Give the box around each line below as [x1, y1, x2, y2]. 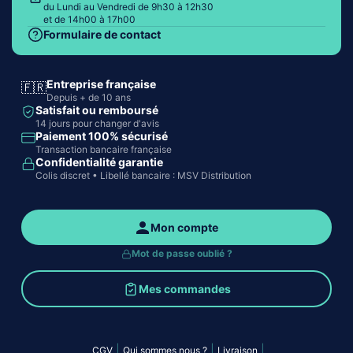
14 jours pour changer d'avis [35, 117, 159, 130]
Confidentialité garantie [35, 155, 163, 169]
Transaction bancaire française [35, 143, 172, 156]
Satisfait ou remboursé [35, 103, 158, 117]
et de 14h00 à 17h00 [43, 13, 136, 26]
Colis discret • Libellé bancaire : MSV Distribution [35, 169, 251, 182]
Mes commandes [138, 282, 231, 296]
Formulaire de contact [43, 28, 161, 42]
